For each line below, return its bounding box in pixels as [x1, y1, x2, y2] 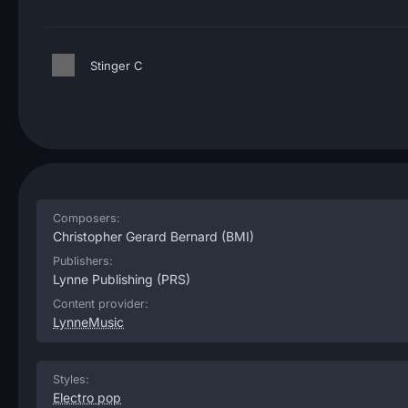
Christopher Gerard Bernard [53, 229, 218, 244]
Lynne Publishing [53, 271, 153, 287]
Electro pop [53, 390, 121, 405]
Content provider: [53, 297, 148, 311]
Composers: [53, 211, 120, 225]
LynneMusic [53, 314, 124, 330]
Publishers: [53, 254, 113, 268]
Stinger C [90, 58, 143, 73]
